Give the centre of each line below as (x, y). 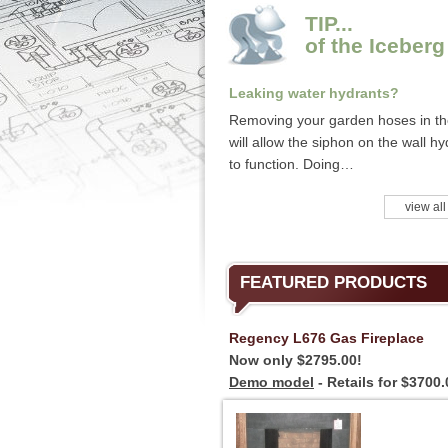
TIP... (329, 23)
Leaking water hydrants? (314, 93)
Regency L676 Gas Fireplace (326, 338)
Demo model (271, 382)
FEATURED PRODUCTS (333, 282)
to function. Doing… (291, 164)
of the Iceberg (375, 45)
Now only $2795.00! (295, 360)
